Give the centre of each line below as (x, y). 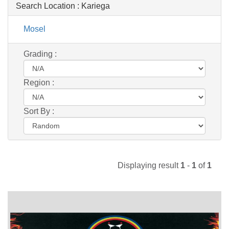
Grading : (40, 54)
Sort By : (39, 111)
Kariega (96, 6)
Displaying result (149, 165)
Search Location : (49, 6)
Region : (39, 82)
